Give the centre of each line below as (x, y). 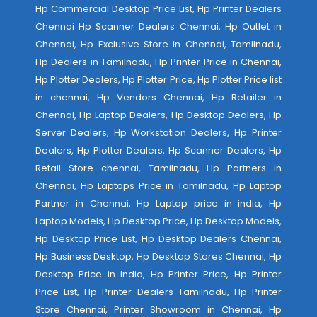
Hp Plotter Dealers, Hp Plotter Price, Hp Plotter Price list (158, 80)
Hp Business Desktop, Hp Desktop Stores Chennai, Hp (158, 257)
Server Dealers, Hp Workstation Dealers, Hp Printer (158, 133)
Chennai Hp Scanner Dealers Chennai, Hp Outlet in (158, 27)
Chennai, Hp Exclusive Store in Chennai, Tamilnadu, (158, 44)
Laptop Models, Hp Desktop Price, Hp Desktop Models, (158, 221)
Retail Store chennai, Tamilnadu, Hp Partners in (158, 168)
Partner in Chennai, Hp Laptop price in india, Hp (158, 203)
